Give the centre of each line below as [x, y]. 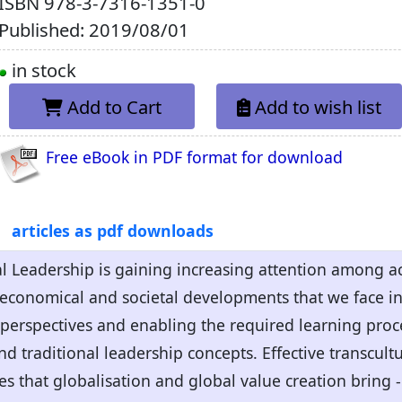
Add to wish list [319, 106]
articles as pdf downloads [112, 231]
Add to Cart [115, 106]
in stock [42, 70]
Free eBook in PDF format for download [195, 157]
